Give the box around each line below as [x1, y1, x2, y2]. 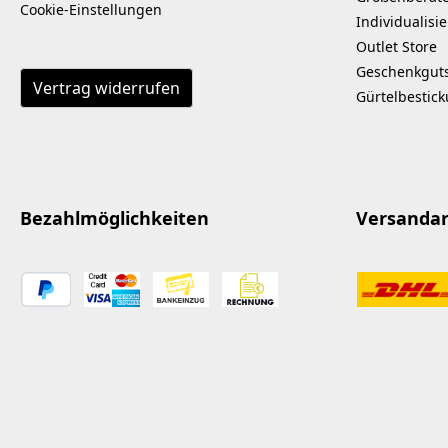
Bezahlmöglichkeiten [20, 205, 209, 230]
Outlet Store [356, 36, 437, 56]
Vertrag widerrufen [33, 76, 180, 99]
